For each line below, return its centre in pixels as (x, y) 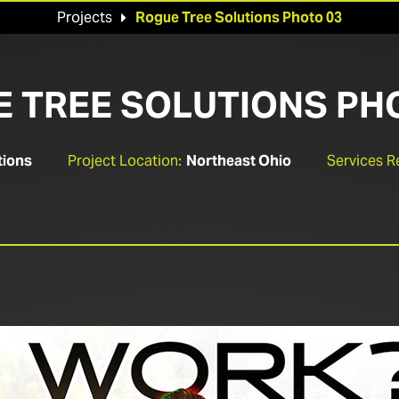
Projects (85, 17)
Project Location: (125, 161)
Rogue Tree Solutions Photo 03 (239, 17)
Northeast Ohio (239, 161)
